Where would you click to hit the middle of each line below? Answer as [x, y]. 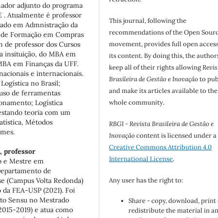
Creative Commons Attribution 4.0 [161, 147]
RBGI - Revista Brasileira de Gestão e [162, 124]
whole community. [137, 103]
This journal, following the [148, 21]
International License [141, 159]
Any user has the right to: [146, 181]
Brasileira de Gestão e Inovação [154, 79]
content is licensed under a [176, 136]
